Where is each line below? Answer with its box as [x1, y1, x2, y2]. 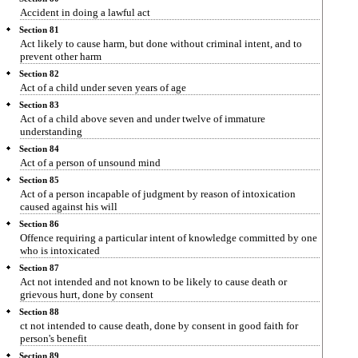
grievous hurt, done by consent [20, 288, 153, 300]
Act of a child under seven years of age [20, 82, 186, 93]
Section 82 [19, 70, 59, 78]
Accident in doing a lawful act [20, 6, 150, 18]
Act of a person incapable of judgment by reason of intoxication [20, 188, 296, 200]
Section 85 [19, 176, 59, 185]
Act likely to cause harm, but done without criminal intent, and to [20, 38, 302, 50]
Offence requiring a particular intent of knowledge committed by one [20, 232, 317, 244]
